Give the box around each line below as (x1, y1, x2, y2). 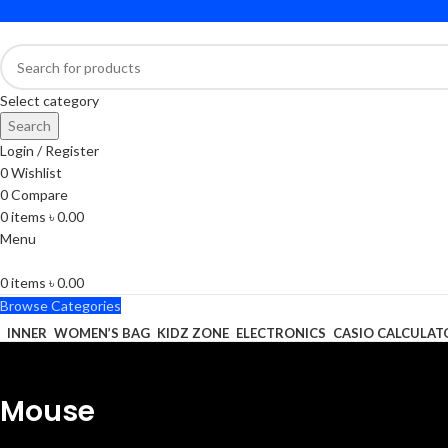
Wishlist (11, 164, 62, 181)
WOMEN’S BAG (54, 324, 150, 341)
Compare (11, 186, 68, 203)
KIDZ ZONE (157, 324, 229, 341)
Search (8, 117, 51, 134)
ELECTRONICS (236, 324, 326, 341)
